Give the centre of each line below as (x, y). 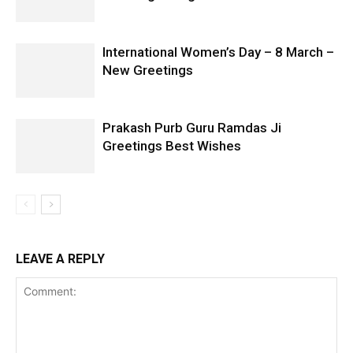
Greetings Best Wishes (172, 145)
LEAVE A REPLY (60, 258)
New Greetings (148, 70)
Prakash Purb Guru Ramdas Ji (192, 127)
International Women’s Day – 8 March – (218, 52)
